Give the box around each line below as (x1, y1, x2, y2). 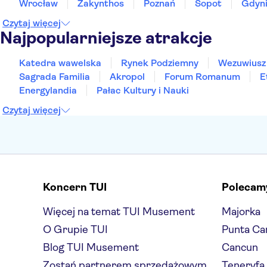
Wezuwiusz (218, 57, 266, 69)
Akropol (110, 71, 145, 82)
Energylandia (19, 85, 77, 96)
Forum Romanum (164, 71, 240, 82)
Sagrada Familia (19, 71, 90, 82)
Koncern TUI (43, 181, 107, 193)
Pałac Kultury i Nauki (97, 85, 189, 96)
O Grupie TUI (43, 223, 108, 235)
